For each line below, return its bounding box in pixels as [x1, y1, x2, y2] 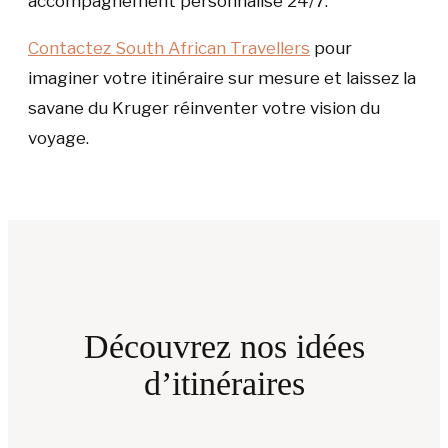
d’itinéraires [143, 365, 305, 403]
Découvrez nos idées [83, 328, 365, 366]
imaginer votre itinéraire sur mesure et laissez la [28, 67, 416, 88]
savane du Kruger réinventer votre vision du [28, 97, 380, 118]
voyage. [28, 127, 89, 148]
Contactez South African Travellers [28, 37, 310, 58]
